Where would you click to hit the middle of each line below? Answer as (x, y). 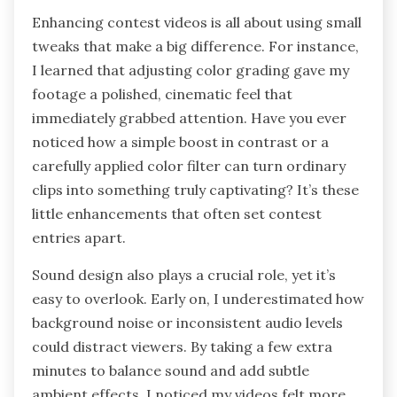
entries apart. (79, 238)
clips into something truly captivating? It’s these (195, 190)
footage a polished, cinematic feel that (162, 94)
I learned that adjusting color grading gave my (191, 70)
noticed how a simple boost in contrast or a (180, 142)
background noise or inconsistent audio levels (187, 323)
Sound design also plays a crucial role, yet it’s (184, 275)
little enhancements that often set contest (177, 214)
